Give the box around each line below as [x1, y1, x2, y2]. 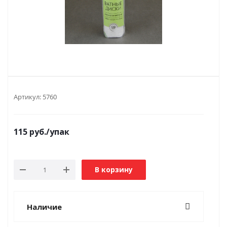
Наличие [27, 202, 62, 212]
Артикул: [14, 92, 41, 101]
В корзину [95, 165, 133, 174]
